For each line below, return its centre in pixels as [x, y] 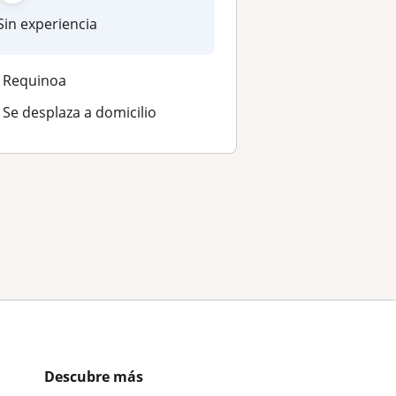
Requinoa [34, 80]
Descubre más [94, 377]
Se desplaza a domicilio [79, 112]
